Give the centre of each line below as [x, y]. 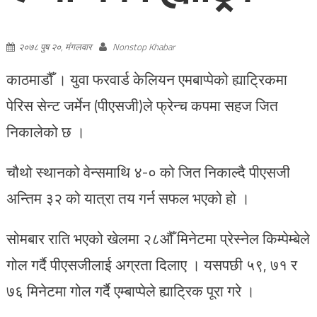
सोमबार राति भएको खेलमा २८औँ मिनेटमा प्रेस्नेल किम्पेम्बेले [158, 238]
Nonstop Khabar [143, 46]
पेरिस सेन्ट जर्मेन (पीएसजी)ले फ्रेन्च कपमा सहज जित [142, 105]
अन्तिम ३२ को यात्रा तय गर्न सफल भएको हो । [128, 198]
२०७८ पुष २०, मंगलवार [55, 46]
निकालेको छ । [45, 131]
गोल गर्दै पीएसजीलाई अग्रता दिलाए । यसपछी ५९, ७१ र [151, 264]
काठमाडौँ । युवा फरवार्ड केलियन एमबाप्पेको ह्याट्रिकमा [146, 79]
